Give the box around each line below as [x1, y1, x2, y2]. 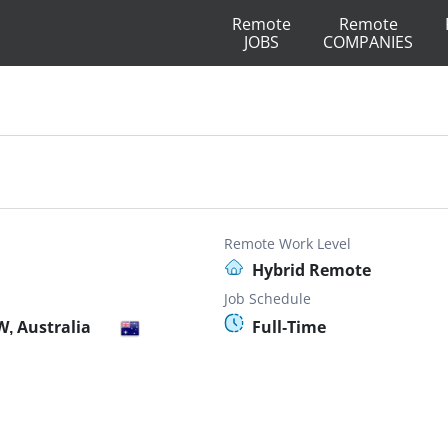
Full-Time [252, 316, 326, 338]
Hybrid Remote [252, 259, 371, 281]
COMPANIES [323, 31, 413, 53]
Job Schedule [224, 289, 311, 308]
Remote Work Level [224, 234, 351, 253]
